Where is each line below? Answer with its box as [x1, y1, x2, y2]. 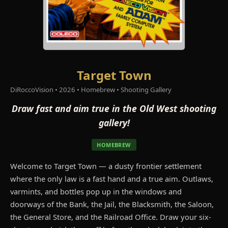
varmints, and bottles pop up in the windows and [10, 186, 182, 197]
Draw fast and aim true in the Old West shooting [12, 102, 216, 115]
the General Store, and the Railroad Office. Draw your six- [10, 212, 211, 222]
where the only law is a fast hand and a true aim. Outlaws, [10, 174, 213, 184]
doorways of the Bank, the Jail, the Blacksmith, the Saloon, [10, 199, 214, 210]
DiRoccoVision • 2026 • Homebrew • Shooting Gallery [10, 85, 172, 95]
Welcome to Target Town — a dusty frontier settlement [10, 161, 202, 172]
